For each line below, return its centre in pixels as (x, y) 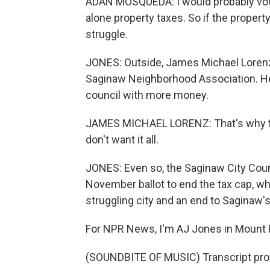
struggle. (107, 34)
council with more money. (147, 95)
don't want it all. (122, 140)
